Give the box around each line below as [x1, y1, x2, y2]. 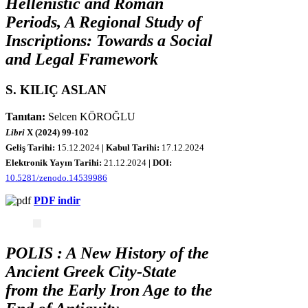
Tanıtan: [5, 110, 45, 122]
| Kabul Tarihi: [102, 142, 162, 153]
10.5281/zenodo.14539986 [5, 173, 107, 184]
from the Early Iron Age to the [5, 281, 212, 300]
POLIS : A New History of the [5, 244, 209, 263]
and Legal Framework [5, 49, 158, 68]
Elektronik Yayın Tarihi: [5, 157, 104, 168]
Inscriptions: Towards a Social [5, 31, 212, 49]
